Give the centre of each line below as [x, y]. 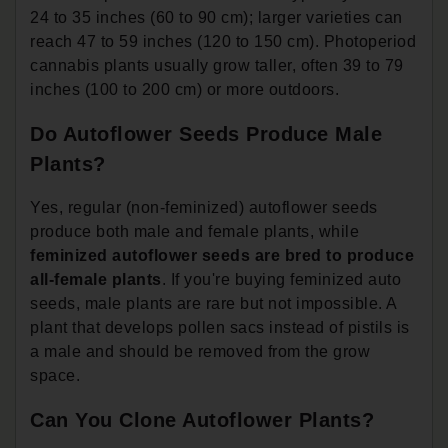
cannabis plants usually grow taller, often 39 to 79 [217, 65]
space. [55, 375]
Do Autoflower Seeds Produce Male [206, 133]
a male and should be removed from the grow [200, 351]
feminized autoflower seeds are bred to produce [222, 255]
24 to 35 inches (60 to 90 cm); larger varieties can [216, 17]
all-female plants [96, 279]
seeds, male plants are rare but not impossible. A [213, 303]
